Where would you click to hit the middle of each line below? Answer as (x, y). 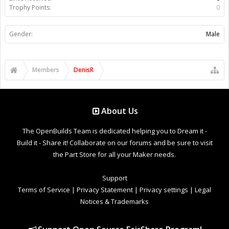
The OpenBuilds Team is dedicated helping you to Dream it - (114, 131)
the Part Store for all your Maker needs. (114, 154)
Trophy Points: (30, 7)
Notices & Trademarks (114, 201)
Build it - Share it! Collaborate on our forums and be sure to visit (114, 142)
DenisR (84, 70)
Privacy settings (164, 189)
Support (114, 178)
